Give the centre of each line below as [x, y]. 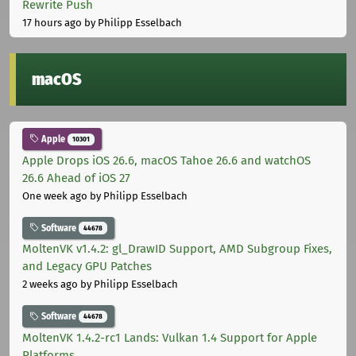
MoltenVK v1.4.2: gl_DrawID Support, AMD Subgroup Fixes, [177, 249]
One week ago [55, 195]
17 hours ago [52, 22]
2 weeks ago [50, 284]
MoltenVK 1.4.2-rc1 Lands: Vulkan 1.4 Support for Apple [170, 337]
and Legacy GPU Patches [87, 267]
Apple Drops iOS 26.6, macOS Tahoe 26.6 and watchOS [166, 160]
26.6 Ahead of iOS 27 [76, 178]
